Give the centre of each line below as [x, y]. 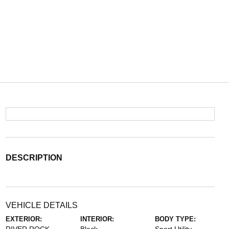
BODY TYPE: [176, 219]
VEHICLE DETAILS [41, 205]
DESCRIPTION [34, 158]
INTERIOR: [97, 219]
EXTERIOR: [24, 219]
